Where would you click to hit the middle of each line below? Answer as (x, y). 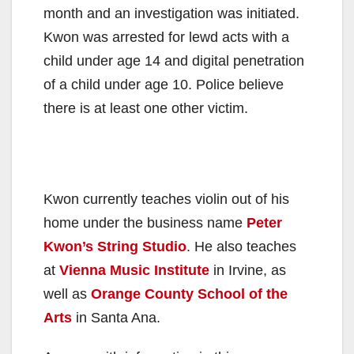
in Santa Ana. (116, 317)
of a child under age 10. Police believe (164, 84)
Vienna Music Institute (134, 270)
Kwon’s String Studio (115, 246)
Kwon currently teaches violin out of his (166, 199)
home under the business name (145, 222)
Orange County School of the (189, 294)
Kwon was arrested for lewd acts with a (166, 37)
